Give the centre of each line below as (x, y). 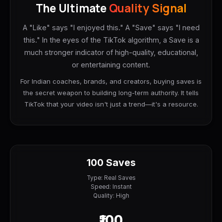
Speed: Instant (111, 187)
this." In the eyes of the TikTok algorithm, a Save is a (111, 40)
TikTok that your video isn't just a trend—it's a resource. (111, 104)
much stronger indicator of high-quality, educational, (111, 52)
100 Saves (111, 162)
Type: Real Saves (111, 178)
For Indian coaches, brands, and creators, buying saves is (111, 82)
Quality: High (111, 196)
